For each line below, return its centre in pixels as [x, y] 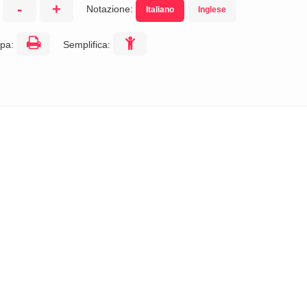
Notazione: [111, 9]
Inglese [212, 10]
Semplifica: [88, 45]
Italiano [160, 10]
